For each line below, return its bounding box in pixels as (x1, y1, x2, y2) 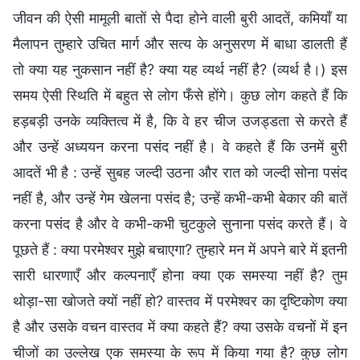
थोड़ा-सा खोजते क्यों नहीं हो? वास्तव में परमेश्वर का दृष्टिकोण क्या (13, 292, 347, 309)
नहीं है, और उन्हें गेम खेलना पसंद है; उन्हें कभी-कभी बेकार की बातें (13, 189, 347, 207)
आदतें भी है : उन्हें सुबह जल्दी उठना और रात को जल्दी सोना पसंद (13, 163, 347, 181)
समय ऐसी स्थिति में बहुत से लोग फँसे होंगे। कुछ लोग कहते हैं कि (13, 86, 347, 104)
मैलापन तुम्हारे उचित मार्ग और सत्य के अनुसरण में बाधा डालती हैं (13, 35, 347, 52)
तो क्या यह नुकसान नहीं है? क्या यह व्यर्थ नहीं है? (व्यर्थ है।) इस (13, 60, 347, 78)
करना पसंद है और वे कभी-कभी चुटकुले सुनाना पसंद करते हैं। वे (13, 215, 347, 232)
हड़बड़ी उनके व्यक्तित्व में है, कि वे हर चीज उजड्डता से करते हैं (13, 112, 347, 129)
